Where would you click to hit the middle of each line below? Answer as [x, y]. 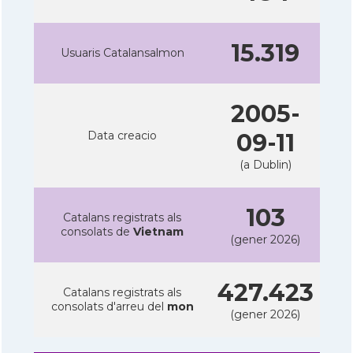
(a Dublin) [265, 164]
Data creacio [122, 135]
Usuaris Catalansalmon [122, 52]
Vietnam [158, 231]
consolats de [97, 231]
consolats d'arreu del [109, 306]
